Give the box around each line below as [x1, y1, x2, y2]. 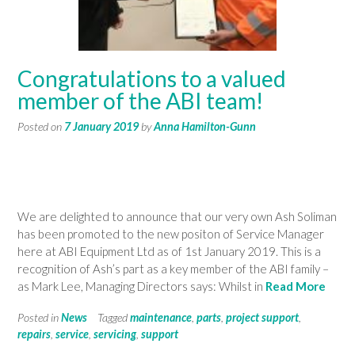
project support [226, 310, 299, 324]
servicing [94, 326, 136, 341]
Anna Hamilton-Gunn [154, 119, 256, 133]
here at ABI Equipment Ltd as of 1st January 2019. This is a [17, 244, 321, 259]
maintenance [130, 310, 192, 324]
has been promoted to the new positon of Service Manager [17, 227, 324, 242]
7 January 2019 [64, 119, 139, 133]
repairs [17, 326, 51, 341]
